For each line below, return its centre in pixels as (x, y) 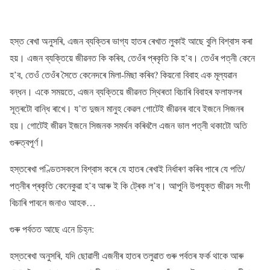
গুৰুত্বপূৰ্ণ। (27, 142)
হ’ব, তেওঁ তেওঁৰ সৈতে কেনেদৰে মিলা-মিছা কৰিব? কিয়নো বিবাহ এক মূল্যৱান (123, 74)
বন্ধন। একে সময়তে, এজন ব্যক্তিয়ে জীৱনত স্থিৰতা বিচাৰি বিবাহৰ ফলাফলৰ (126, 91)
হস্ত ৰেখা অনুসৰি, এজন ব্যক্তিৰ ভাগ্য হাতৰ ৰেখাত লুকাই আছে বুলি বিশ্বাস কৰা (131, 41)
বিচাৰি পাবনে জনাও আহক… (53, 202)
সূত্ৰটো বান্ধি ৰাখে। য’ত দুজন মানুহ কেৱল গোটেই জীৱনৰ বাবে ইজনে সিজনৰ (127, 108)
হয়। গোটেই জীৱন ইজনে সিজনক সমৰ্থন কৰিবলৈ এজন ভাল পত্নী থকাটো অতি (128, 125)
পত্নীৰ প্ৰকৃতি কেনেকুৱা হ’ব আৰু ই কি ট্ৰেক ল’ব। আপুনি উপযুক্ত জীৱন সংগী (130, 185)
